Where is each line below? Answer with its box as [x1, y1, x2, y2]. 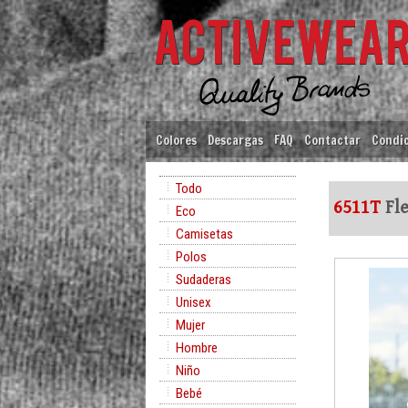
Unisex [176, 294, 211, 311]
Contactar [304, 131, 361, 148]
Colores [156, 131, 197, 148]
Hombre [176, 340, 218, 356]
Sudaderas [176, 271, 231, 288]
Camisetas [176, 226, 233, 242]
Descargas [208, 131, 263, 148]
